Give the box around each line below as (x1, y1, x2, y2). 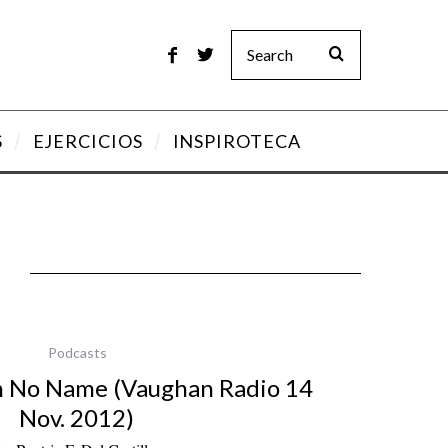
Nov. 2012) (18, 403, 134, 432)
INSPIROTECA (172, 130, 301, 152)
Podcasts (48, 344, 107, 361)
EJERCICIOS (32, 130, 143, 152)
